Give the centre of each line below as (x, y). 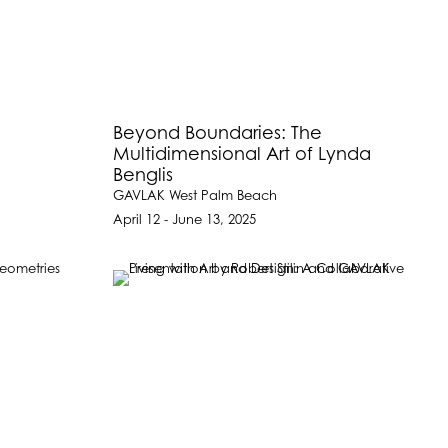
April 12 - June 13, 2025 (185, 221)
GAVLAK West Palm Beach (195, 197)
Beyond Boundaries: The (218, 134)
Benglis (143, 176)
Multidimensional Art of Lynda (242, 155)
